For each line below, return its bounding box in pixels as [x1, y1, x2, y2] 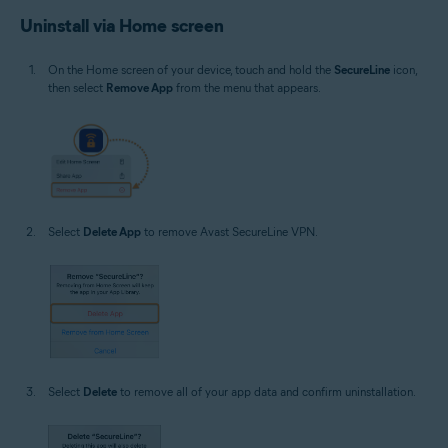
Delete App [83, 223, 141, 239]
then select [48, 80, 106, 95]
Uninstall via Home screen [20, 15, 224, 37]
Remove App [106, 80, 173, 95]
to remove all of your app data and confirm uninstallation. [117, 383, 416, 399]
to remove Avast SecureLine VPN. [141, 223, 318, 239]
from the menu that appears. [173, 80, 321, 95]
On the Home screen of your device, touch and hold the [48, 62, 334, 77]
